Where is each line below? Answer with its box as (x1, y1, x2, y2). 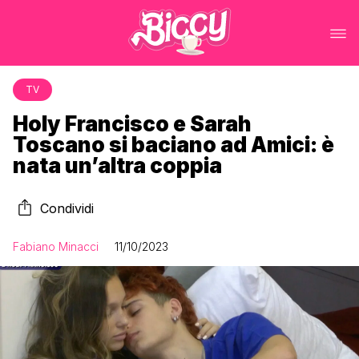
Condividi (40, 200, 94, 216)
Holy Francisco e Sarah (13, 111, 252, 136)
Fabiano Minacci (13, 240, 99, 253)
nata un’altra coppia (13, 153, 222, 178)
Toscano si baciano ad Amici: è (13, 132, 334, 157)
